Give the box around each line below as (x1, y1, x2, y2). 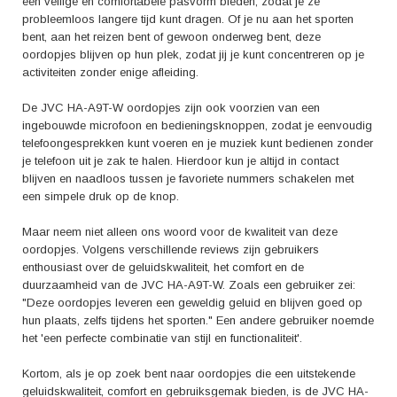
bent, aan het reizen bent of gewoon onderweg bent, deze (22, 30, 321, 43)
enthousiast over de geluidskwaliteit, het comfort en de (22, 261, 304, 274)
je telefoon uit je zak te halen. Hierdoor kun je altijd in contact (22, 154, 339, 167)
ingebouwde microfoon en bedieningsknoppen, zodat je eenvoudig (22, 119, 372, 132)
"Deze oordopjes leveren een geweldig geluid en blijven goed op (22, 296, 362, 309)
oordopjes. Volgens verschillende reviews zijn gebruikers (22, 243, 319, 256)
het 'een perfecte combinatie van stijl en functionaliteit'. (22, 331, 302, 345)
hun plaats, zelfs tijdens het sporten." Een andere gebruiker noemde (22, 314, 374, 327)
